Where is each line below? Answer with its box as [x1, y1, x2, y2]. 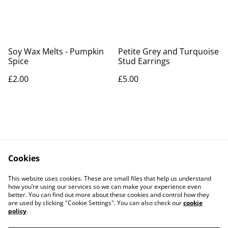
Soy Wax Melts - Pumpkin [8, 46, 104, 57]
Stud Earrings [118, 55, 170, 67]
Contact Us [51, 168, 94, 179]
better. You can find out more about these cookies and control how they [8, 190, 209, 199]
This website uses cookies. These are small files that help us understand [8, 174, 211, 183]
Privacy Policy [46, 178, 98, 189]
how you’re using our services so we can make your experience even [8, 182, 201, 191]
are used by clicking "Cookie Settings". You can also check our [8, 198, 183, 207]
